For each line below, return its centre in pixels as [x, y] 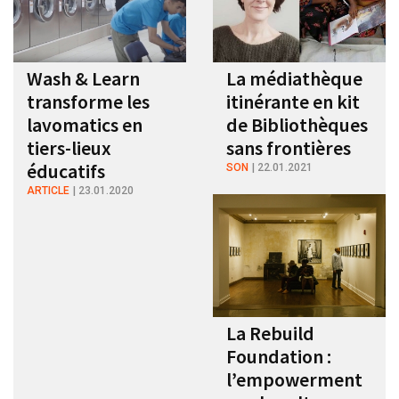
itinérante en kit [293, 101]
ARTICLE [48, 190]
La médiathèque [294, 78]
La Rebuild [270, 334]
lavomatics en [85, 124]
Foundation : [279, 357]
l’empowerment [294, 380]
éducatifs [66, 171]
